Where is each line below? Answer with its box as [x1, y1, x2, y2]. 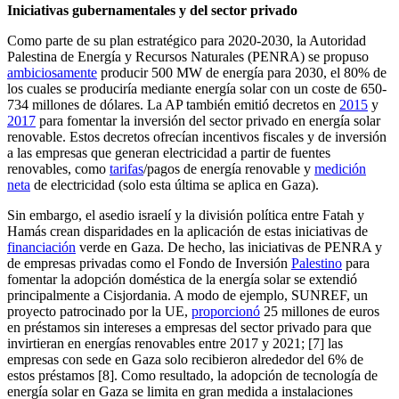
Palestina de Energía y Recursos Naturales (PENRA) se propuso [7, 48, 369, 64]
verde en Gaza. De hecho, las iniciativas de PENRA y [76, 239, 382, 255]
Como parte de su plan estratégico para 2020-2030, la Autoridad [7, 32, 366, 48]
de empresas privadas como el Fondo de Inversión [7, 255, 291, 271]
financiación [7, 239, 76, 255]
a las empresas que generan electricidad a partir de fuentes [7, 144, 330, 160]
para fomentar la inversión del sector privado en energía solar [36, 112, 380, 128]
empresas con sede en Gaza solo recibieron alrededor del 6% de [7, 351, 363, 367]
